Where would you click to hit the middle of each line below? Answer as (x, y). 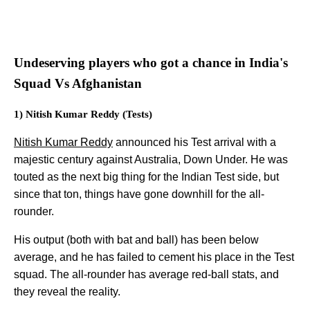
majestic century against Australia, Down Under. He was (151, 160)
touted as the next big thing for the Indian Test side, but (146, 177)
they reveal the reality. (67, 292)
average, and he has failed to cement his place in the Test (154, 257)
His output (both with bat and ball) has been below (136, 240)
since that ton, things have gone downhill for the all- (139, 194)
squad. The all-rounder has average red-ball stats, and (146, 275)
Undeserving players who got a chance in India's (151, 62)
